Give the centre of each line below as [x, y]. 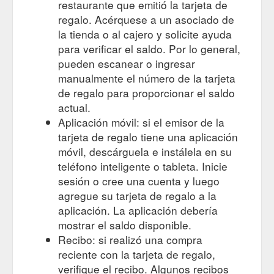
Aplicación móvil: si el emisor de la [141, 122]
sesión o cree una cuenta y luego [139, 180]
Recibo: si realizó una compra [130, 239]
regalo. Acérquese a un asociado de [146, 19]
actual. [74, 107]
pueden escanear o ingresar [127, 63]
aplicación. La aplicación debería [138, 210]
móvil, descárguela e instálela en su [145, 151]
